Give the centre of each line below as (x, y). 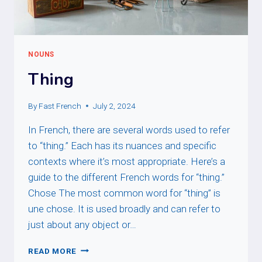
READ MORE (53, 251)
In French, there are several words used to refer (129, 130)
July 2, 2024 (115, 106)
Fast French (60, 106)
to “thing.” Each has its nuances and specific (122, 145)
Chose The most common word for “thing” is (124, 193)
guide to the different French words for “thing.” (126, 177)
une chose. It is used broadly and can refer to (124, 208)
